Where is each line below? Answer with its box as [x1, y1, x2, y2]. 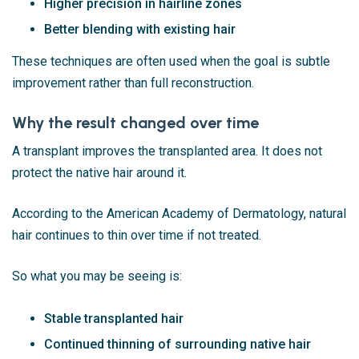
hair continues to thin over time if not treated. [12, 227, 261, 243]
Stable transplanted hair [44, 310, 184, 326]
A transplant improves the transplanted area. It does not [12, 143, 322, 159]
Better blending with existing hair [44, 21, 236, 37]
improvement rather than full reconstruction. [12, 75, 254, 91]
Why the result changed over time [12, 112, 259, 132]
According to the [12, 205, 107, 221]
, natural [304, 205, 346, 221]
